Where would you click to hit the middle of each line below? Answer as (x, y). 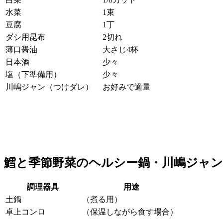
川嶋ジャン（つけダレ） (49, 87)
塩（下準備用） (33, 74)
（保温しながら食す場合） (130, 212)
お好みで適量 (126, 87)
